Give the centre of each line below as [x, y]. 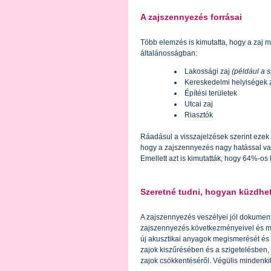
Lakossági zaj [208, 72]
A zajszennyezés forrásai [191, 17]
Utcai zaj [199, 104]
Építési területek [211, 93]
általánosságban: [169, 54]
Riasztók [199, 115]
